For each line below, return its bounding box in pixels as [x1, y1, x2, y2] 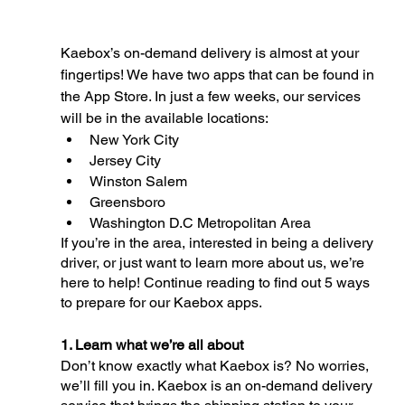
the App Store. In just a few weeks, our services [60, 87, 364, 105]
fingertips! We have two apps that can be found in [60, 65, 378, 83]
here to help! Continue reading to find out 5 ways [60, 273, 373, 291]
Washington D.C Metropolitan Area [89, 213, 315, 231]
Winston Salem [89, 172, 191, 190]
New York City [89, 130, 179, 148]
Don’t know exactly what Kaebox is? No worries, [60, 356, 372, 374]
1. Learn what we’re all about [60, 335, 243, 353]
